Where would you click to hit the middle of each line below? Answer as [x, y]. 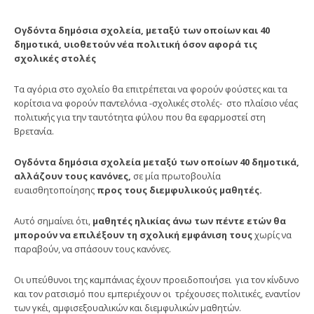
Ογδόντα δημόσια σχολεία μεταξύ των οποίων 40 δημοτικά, [157, 162]
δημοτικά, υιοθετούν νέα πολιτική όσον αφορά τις [136, 44]
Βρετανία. [34, 131]
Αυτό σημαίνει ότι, [53, 220]
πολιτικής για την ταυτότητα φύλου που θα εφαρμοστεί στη [140, 117]
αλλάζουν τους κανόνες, [73, 176]
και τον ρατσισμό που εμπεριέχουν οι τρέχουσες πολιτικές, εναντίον [157, 293]
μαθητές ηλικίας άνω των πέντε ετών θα [189, 220]
